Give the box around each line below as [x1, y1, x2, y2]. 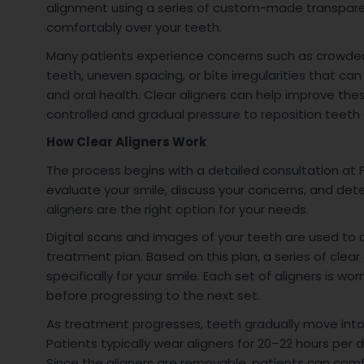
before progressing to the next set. [45, 287, 260, 305]
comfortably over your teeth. [45, 19, 222, 37]
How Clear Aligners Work [45, 133, 206, 151]
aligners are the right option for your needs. [45, 200, 309, 218]
